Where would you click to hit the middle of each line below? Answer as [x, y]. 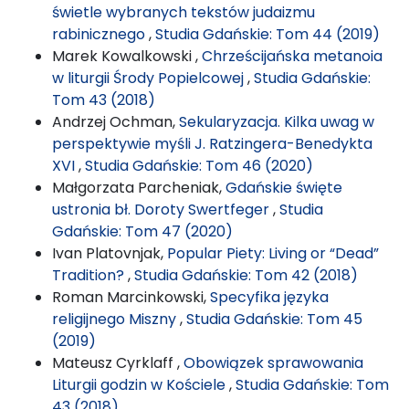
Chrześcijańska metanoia [292, 56]
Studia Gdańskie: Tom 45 [274, 319]
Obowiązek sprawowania [273, 362]
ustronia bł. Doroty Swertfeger [163, 209]
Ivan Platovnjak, [110, 253]
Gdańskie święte [284, 187]
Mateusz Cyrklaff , [118, 362]
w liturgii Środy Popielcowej [150, 78]
